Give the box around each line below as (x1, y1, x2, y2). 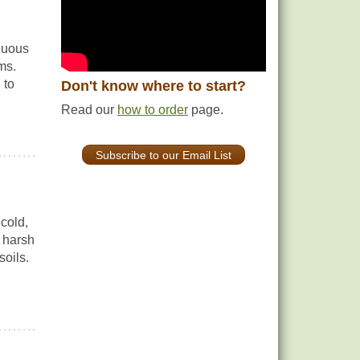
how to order (117, 103, 188, 117)
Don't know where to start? (61, 78, 246, 95)
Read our (61, 103, 117, 117)
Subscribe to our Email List (96, 148, 231, 162)
